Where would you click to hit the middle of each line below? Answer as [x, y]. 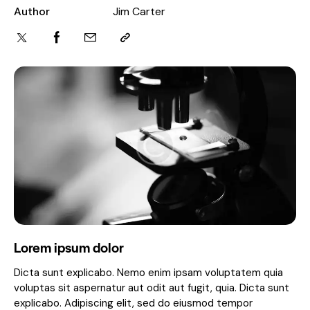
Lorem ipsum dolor [69, 247]
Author [32, 11]
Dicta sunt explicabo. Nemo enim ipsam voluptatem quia [148, 273]
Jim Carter [139, 11]
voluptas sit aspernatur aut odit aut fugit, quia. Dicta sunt [152, 288]
